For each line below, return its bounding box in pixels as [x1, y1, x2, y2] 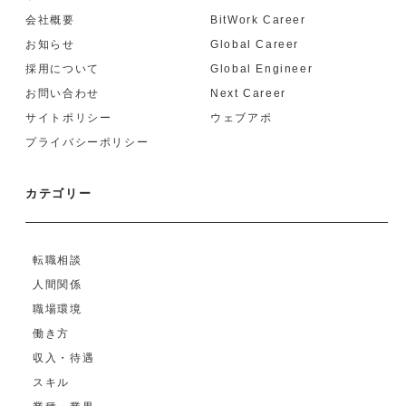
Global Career [210, 37, 299, 51]
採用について [25, 62, 100, 75]
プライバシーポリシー [25, 135, 150, 149]
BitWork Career [210, 13, 306, 26]
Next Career [210, 86, 286, 100]
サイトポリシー [25, 111, 112, 124]
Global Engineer [210, 62, 314, 75]
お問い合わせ [25, 86, 100, 100]
